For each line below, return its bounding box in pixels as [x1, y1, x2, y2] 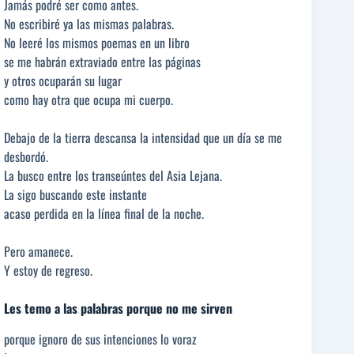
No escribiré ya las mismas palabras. [4, 14, 174, 34]
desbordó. [4, 147, 48, 167]
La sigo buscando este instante [4, 185, 147, 205]
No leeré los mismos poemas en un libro [4, 33, 190, 53]
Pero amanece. [4, 242, 73, 262]
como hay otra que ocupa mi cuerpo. [4, 90, 173, 110]
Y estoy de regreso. [4, 261, 92, 281]
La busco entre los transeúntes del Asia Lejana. [4, 166, 222, 186]
